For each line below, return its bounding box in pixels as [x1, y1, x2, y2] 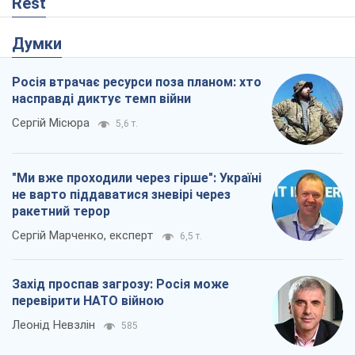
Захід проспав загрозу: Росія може [12, 277, 229, 292]
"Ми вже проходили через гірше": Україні [12, 170, 261, 186]
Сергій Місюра [12, 116, 90, 131]
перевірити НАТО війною [12, 293, 164, 309]
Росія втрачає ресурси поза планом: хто [12, 74, 261, 90]
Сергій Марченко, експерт [12, 228, 154, 243]
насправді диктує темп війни [12, 91, 191, 107]
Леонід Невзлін [12, 318, 95, 333]
